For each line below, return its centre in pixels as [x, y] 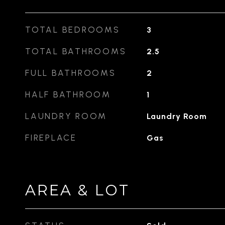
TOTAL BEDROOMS [73, 30]
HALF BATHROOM [68, 94]
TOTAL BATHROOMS [76, 51]
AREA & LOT [77, 190]
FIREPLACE [51, 138]
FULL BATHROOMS [71, 73]
